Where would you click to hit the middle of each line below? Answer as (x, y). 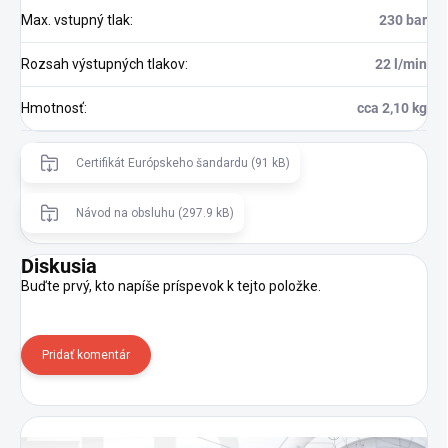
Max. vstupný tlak (75, 20)
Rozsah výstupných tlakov (103, 64)
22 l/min (401, 64)
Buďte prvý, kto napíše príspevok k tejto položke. (171, 286)
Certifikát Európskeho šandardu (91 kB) (183, 163)
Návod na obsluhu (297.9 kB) (155, 213)
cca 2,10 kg (392, 108)
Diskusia (59, 266)
